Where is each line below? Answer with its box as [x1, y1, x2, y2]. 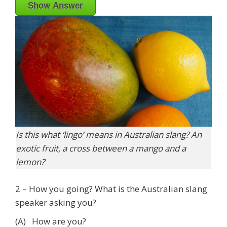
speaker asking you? [15, 197, 96, 209]
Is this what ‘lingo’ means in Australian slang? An [16, 128, 202, 140]
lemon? [16, 156, 45, 168]
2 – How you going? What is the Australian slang [15, 183, 207, 195]
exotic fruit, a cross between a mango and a [16, 142, 186, 154]
